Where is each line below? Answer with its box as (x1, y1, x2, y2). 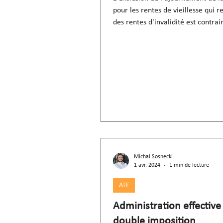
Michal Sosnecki (134, 154, 173, 160)
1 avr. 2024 (134, 162, 160, 168)
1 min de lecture (169, 162, 209, 168)
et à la (113, 30, 133, 38)
